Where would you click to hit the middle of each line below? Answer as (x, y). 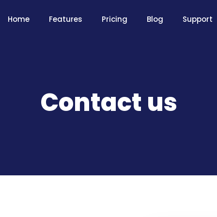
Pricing (114, 19)
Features (65, 19)
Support (197, 19)
